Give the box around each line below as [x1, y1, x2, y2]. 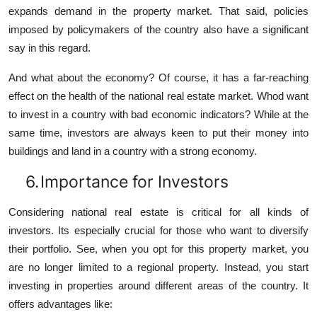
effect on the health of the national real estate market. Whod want [8, 90, 309, 103]
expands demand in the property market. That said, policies [8, 5, 309, 18]
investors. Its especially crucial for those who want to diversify [8, 224, 309, 237]
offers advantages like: [8, 298, 113, 311]
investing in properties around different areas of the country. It [8, 279, 309, 292]
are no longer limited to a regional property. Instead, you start [8, 261, 309, 274]
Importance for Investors [40, 171, 229, 192]
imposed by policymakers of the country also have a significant [8, 23, 309, 36]
